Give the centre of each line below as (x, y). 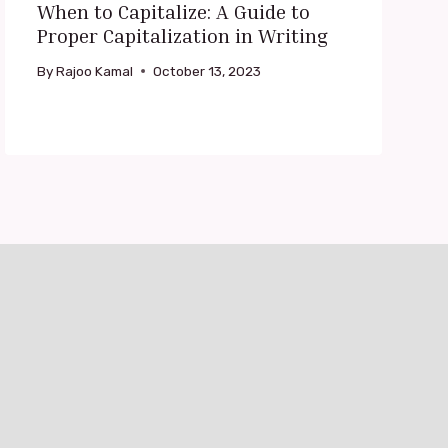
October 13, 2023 (206, 70)
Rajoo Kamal (94, 70)
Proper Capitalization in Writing (182, 35)
